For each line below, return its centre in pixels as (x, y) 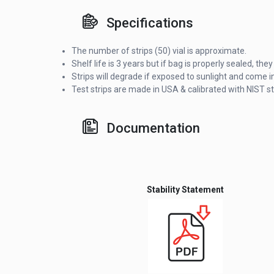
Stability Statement (185, 190)
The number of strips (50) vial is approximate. (159, 51)
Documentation (153, 128)
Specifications (150, 23)
